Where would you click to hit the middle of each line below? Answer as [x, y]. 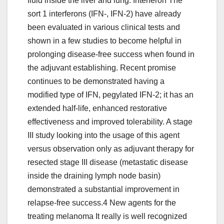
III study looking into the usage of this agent [103, 135]
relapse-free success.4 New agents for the [102, 203]
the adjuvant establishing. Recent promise [102, 68]
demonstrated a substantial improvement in [103, 189]
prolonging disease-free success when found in [111, 54]
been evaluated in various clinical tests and [104, 27]
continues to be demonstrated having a [96, 81]
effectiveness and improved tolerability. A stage [110, 122]
